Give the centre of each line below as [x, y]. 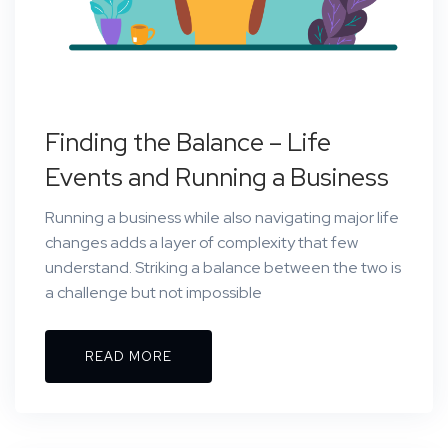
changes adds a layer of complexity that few [201, 243]
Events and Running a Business [217, 178]
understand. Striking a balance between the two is [223, 268]
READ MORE [128, 357]
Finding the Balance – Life [188, 143]
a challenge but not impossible [153, 293]
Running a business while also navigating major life [222, 218]
